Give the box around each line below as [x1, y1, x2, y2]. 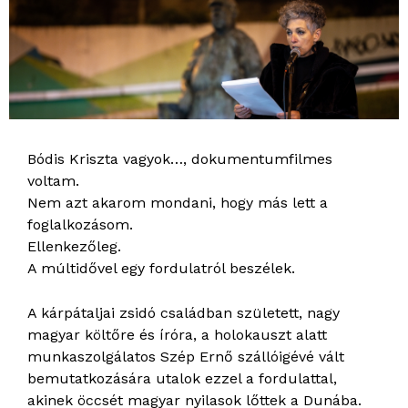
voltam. [27, 172, 79, 190]
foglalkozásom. [27, 216, 133, 234]
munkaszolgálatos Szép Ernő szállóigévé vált [27, 348, 344, 366]
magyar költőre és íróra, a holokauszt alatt [27, 326, 327, 344]
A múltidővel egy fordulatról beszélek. [27, 260, 295, 278]
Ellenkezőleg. [27, 238, 121, 256]
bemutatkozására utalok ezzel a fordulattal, [27, 370, 337, 388]
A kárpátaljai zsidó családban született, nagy [27, 304, 340, 322]
